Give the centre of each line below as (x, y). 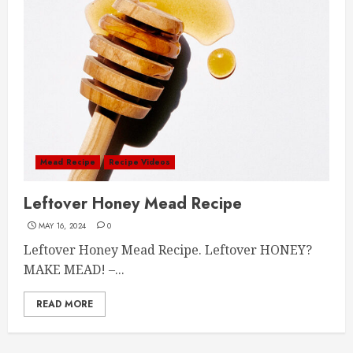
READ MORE (65, 305)
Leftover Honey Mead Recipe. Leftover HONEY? (168, 250)
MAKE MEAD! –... (74, 270)
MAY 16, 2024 (62, 226)
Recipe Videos (140, 162)
